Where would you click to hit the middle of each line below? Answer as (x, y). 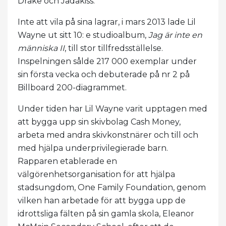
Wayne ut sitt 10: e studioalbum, (83, 35)
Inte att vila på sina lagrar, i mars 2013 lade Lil (107, 22)
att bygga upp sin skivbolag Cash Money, (99, 122)
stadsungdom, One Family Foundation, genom (112, 187)
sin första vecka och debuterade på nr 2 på (104, 74)
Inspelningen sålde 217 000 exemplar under (107, 61)
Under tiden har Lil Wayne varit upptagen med (112, 108)
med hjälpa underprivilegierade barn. (93, 148)
